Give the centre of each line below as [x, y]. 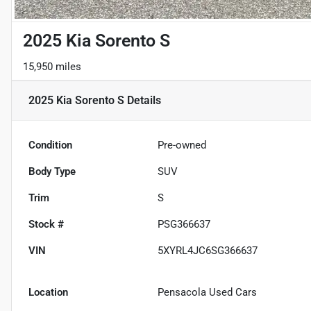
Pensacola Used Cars [208, 293]
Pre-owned [182, 145]
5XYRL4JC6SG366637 [208, 251]
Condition [50, 145]
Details [143, 101]
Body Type [52, 172]
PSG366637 [184, 225]
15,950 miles [52, 67]
